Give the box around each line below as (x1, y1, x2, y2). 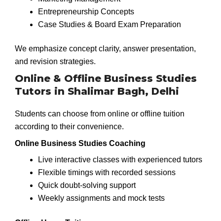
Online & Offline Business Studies (15, 72, 197, 84)
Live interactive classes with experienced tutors (37, 155, 202, 164)
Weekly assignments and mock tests (37, 194, 165, 203)
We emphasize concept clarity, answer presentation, (15, 44, 196, 53)
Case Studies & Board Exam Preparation (37, 20, 181, 29)
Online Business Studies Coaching (15, 139, 146, 147)
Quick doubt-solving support (37, 181, 136, 190)
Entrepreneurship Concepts (37, 7, 134, 16)
